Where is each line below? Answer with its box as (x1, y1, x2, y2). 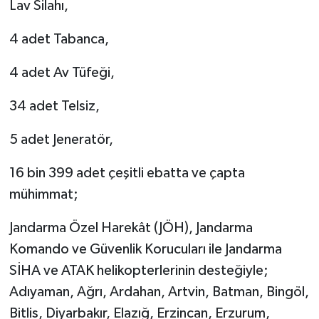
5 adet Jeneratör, (9, 132, 113, 147)
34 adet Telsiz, (9, 98, 100, 113)
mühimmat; (9, 187, 78, 202)
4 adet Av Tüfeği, (9, 65, 115, 80)
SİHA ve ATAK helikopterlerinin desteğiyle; (9, 263, 268, 278)
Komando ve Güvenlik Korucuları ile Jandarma (9, 241, 282, 256)
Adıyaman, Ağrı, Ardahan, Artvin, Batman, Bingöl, (9, 284, 309, 299)
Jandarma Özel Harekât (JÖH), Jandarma (9, 220, 253, 235)
